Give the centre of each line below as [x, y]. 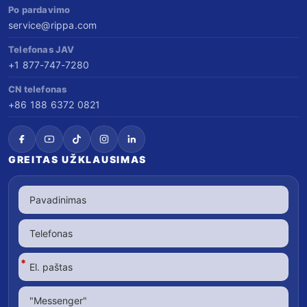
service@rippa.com [53, 25]
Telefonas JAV [41, 49]
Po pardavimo [39, 9]
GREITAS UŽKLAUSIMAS [77, 159]
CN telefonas [38, 89]
